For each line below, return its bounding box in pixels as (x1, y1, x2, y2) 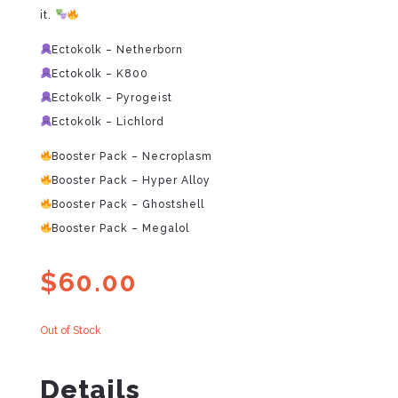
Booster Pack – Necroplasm (52, 149, 213, 163)
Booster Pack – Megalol (52, 221, 190, 235)
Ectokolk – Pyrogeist (52, 91, 173, 104)
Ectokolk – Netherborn (52, 43, 184, 56)
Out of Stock (39, 323, 101, 337)
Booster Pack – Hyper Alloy (52, 173, 211, 187)
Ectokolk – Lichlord (52, 115, 165, 128)
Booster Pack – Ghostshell (52, 197, 205, 211)
